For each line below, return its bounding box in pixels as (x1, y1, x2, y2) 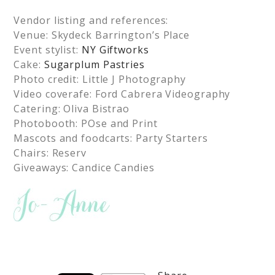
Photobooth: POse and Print (14, 117, 158, 130)
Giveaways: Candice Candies (14, 161, 155, 174)
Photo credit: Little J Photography (14, 72, 186, 86)
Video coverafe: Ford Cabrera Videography (14, 87, 231, 101)
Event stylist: (14, 43, 82, 56)
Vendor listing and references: (14, 14, 169, 27)
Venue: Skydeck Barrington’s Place (14, 28, 190, 42)
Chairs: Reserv (14, 146, 87, 160)
